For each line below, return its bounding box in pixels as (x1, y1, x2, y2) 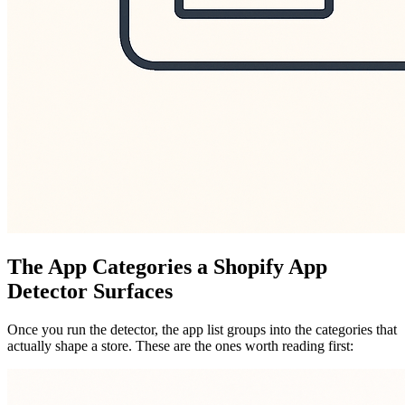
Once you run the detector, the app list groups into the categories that (7, 321, 397, 337)
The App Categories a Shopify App (7, 254, 327, 278)
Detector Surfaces (7, 278, 173, 303)
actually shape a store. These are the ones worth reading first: (7, 337, 353, 353)
